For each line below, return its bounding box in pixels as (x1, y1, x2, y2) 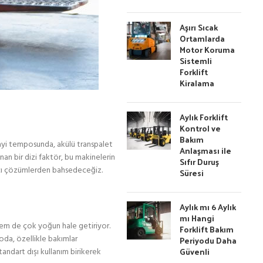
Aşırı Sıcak (180, 20, 218, 35)
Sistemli (180, 53, 213, 68)
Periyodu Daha (180, 233, 237, 248)
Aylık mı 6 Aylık (180, 200, 237, 214)
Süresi (180, 166, 204, 180)
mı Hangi (180, 211, 215, 225)
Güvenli (180, 244, 210, 259)
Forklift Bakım (180, 222, 234, 237)
